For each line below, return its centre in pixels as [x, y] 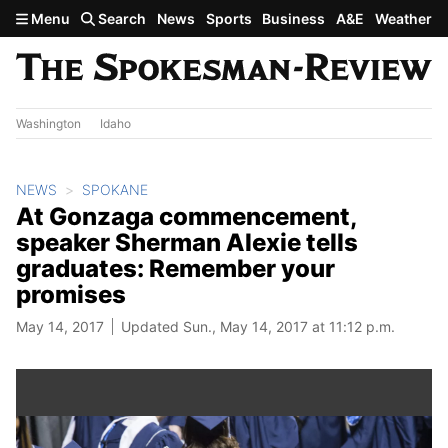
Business [294, 18]
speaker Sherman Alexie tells [187, 242]
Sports [228, 18]
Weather [403, 18]
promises [71, 294]
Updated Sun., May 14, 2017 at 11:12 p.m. [258, 326]
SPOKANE [115, 189]
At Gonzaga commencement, [186, 216]
